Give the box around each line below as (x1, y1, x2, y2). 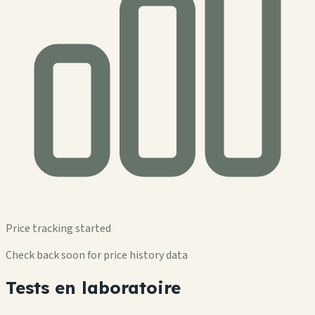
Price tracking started (6, 220, 111, 236)
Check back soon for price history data (6, 247, 188, 263)
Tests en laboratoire (6, 276, 181, 298)
